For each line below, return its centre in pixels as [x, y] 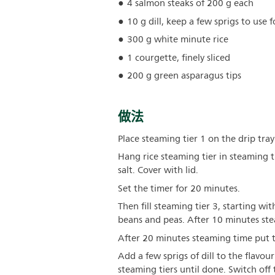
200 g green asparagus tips [184, 76]
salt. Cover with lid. [158, 170]
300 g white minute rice [178, 40]
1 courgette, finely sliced [179, 58]
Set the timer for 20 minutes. [179, 188]
